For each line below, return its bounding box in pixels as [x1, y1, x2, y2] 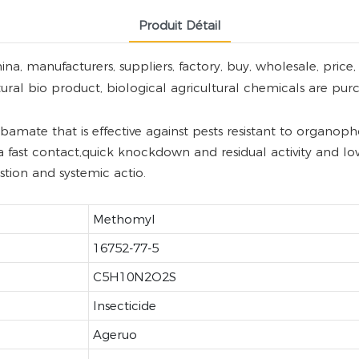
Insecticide [92, 297, 156, 313]
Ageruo [92, 326, 137, 342]
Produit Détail [138, 17, 221, 33]
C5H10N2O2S [92, 268, 176, 284]
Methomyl [92, 211, 155, 227]
